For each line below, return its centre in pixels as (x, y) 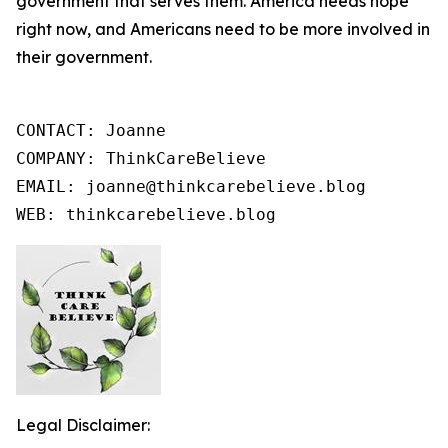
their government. (84, 57)
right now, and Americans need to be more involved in (223, 29)
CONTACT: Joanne (91, 130)
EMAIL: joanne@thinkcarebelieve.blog (191, 186)
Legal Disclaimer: (83, 425)
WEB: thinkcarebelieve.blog (146, 214)
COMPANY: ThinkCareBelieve (141, 158)
